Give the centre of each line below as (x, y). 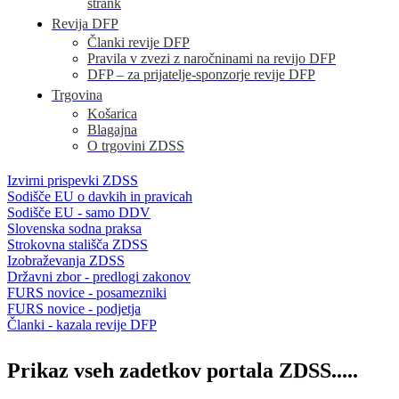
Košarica (112, 114)
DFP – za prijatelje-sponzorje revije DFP (201, 74)
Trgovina (77, 95)
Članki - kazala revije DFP (82, 325)
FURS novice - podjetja (74, 309)
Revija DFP (85, 24)
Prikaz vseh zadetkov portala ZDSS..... (183, 370)
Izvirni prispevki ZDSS (73, 180)
